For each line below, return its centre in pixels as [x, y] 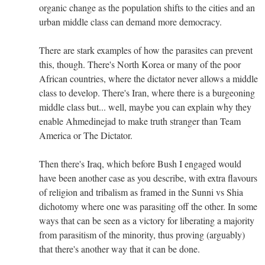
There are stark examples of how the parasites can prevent [146, 50]
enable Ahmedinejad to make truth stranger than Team [140, 121]
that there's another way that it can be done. [119, 248]
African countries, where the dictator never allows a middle [148, 78]
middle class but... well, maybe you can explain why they [145, 106]
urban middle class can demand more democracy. [130, 21]
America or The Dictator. [86, 135]
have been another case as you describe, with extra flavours [148, 177]
